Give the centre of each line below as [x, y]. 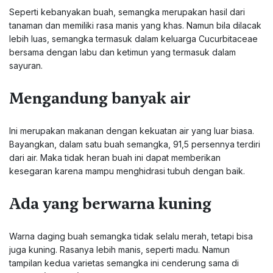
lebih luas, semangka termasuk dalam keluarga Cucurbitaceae [133, 39]
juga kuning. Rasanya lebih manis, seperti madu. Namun [119, 250]
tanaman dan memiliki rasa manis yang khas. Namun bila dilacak [135, 25]
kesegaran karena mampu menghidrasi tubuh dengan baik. [127, 171]
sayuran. [26, 66]
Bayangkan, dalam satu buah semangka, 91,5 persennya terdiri [135, 144]
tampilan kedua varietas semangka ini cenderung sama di [124, 263]
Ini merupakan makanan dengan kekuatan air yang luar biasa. [132, 131]
